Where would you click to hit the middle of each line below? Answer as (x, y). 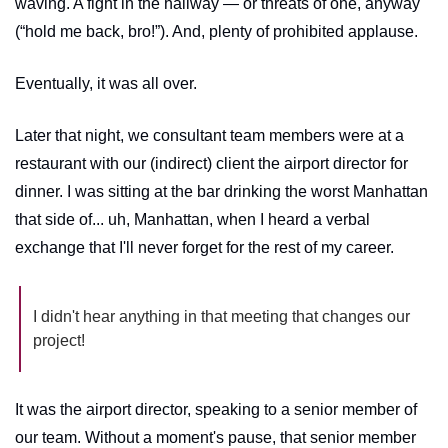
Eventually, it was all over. (106, 83)
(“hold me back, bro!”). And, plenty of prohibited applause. (216, 31)
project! (59, 340)
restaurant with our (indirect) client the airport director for (211, 163)
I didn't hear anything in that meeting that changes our (221, 316)
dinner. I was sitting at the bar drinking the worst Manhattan (221, 191)
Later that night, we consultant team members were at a (209, 135)
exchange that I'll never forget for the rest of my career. (206, 247)
